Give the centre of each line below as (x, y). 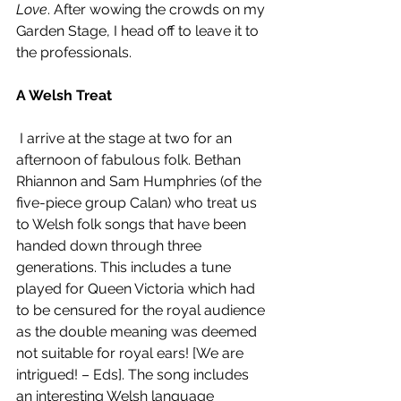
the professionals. (74, 53)
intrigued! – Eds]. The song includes (134, 375)
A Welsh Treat (64, 96)
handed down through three (111, 246)
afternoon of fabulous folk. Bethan (130, 160)
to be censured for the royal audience (142, 311)
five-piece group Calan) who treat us (138, 203)
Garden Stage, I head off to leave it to (139, 31)
